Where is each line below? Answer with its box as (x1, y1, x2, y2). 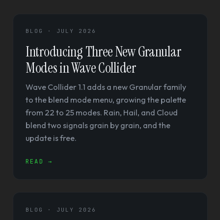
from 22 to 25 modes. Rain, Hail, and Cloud (26, 107, 178, 117)
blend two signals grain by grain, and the (26, 120, 170, 130)
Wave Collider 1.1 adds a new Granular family (26, 82, 186, 92)
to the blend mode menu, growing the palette (26, 94, 186, 105)
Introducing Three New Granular (26, 42, 181, 61)
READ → (26, 158, 53, 165)
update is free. (26, 133, 77, 143)
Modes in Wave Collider (26, 58, 136, 77)
